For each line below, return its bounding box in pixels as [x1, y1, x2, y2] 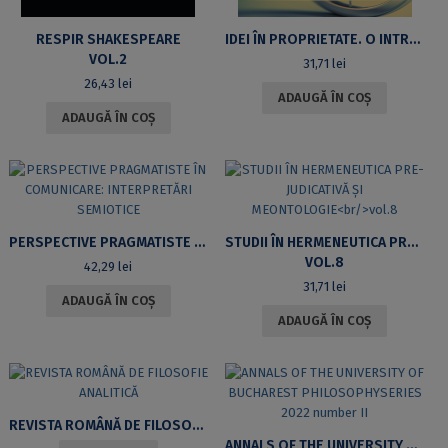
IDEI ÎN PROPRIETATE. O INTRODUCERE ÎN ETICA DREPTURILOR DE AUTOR [408, 30, 420, 48]
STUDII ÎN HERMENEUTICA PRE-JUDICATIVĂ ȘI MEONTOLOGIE [406, 233, 418, 251]
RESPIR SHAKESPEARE [35, 30, 181, 48]
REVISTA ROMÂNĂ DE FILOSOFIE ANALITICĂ [191, 416, 203, 434]
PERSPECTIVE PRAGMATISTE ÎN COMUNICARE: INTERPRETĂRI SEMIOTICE [193, 233, 205, 251]
